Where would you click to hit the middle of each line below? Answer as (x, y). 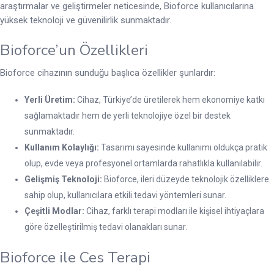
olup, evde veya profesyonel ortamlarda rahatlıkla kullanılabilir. (143, 164)
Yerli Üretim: (50, 100)
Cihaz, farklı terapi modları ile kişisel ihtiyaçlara (174, 211)
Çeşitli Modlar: (54, 211)
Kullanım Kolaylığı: (62, 148)
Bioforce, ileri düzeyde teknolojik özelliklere (186, 180)
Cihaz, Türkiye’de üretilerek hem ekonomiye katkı (170, 100)
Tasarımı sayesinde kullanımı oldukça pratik (183, 148)
